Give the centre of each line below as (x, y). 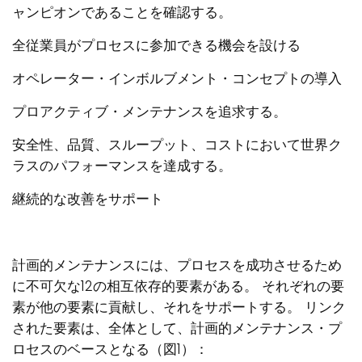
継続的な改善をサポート (88, 199)
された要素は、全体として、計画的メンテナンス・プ (177, 328)
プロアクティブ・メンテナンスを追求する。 (149, 112)
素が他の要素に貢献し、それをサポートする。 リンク (179, 307)
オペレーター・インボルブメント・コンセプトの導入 (177, 79)
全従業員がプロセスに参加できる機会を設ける (156, 46)
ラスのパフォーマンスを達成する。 (122, 166)
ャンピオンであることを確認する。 (122, 13)
